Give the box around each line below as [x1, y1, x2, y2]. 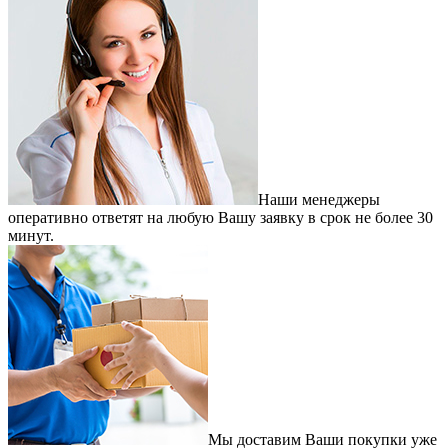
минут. [8, 227, 54, 244]
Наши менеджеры [258, 191, 380, 208]
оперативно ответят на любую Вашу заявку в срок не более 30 [8, 209, 433, 226]
